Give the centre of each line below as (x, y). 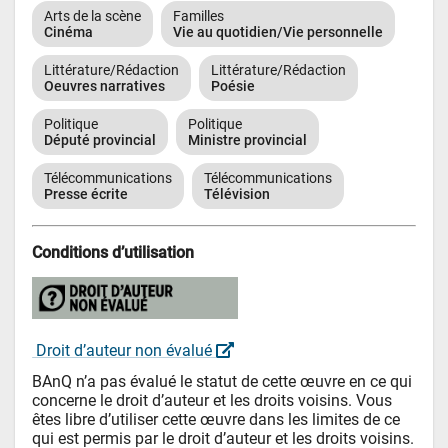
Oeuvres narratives (105, 86)
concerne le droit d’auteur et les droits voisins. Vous (212, 400)
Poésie (233, 86)
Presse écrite (86, 194)
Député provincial (100, 140)
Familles (199, 16)
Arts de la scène (93, 16)
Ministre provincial (248, 140)
